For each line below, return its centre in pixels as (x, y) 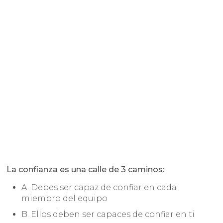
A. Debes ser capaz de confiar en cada (99, 188)
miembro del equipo (65, 199)
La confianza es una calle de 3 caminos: (86, 170)
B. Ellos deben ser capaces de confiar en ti (108, 215)
